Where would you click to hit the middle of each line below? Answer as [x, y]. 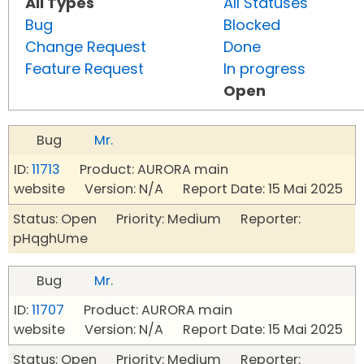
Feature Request [84, 69]
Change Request [86, 47]
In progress [264, 69]
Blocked [252, 25]
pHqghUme [50, 239]
